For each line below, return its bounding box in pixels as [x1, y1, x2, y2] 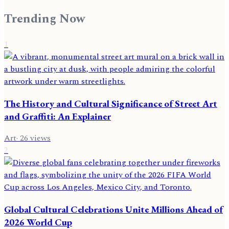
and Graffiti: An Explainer [4, 109, 111, 123]
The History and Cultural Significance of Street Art [4, 97, 217, 110]
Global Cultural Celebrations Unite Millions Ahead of [4, 203, 223, 216]
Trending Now [4, 10, 85, 29]
